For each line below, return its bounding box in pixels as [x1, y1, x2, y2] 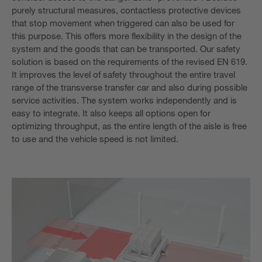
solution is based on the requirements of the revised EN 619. [12, 56, 247, 67]
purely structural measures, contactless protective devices [12, 4, 241, 15]
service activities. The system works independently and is [12, 94, 237, 105]
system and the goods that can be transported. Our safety [12, 43, 240, 54]
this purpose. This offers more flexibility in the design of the [12, 30, 242, 41]
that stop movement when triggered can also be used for [12, 17, 235, 28]
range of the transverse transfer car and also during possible [12, 81, 247, 92]
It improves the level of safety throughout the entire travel [12, 68, 235, 80]
